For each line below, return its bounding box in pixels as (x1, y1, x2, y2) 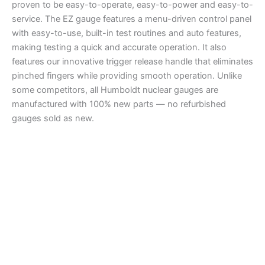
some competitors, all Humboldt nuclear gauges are (12, 85, 218, 96)
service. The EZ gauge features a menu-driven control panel (12, 14, 251, 25)
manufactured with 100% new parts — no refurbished (12, 99, 226, 110)
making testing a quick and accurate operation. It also (12, 42, 227, 53)
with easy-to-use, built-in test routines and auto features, (12, 28, 241, 39)
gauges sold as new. (12, 113, 94, 124)
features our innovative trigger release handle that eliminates (12, 56, 253, 67)
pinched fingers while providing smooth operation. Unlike (12, 70, 242, 82)
